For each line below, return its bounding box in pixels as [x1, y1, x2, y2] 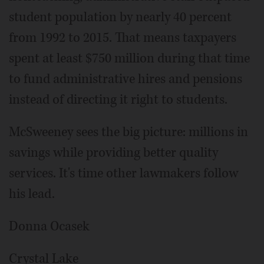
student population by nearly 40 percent [9, 8, 232, 26]
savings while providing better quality [9, 144, 218, 161]
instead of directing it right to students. [9, 91, 227, 108]
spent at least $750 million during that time [9, 49, 250, 67]
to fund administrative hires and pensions [9, 70, 242, 88]
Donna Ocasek [9, 217, 90, 235]
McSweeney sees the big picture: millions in [9, 123, 248, 141]
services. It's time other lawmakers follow [9, 164, 238, 182]
